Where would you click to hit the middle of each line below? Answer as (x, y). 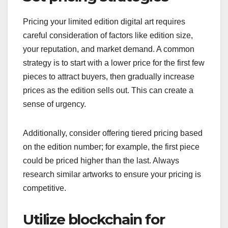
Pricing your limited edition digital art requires (104, 22)
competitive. (45, 188)
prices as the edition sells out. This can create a (108, 91)
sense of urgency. (54, 104)
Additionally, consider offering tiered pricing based (113, 133)
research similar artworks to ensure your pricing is (112, 175)
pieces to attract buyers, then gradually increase (109, 77)
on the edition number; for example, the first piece (111, 147)
